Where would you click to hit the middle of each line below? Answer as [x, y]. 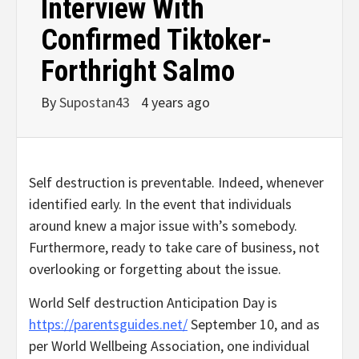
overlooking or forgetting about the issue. [155, 269]
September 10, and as [254, 325]
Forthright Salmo [138, 72]
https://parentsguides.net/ [108, 325]
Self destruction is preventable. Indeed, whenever [176, 183]
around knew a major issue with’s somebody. [163, 226]
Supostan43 [96, 103]
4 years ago [175, 103]
